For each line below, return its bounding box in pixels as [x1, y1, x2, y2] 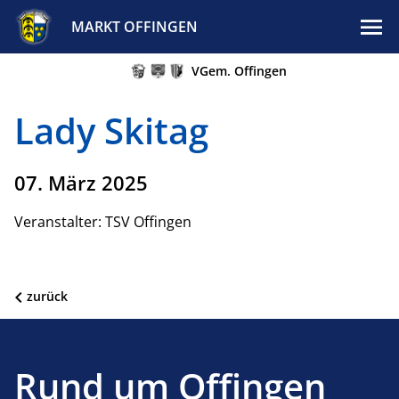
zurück [27, 288, 68, 305]
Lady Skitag [14, 106, 208, 155]
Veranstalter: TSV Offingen [14, 212, 191, 232]
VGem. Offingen [191, 62, 288, 79]
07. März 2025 [14, 169, 148, 196]
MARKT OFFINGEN [70, 17, 198, 37]
